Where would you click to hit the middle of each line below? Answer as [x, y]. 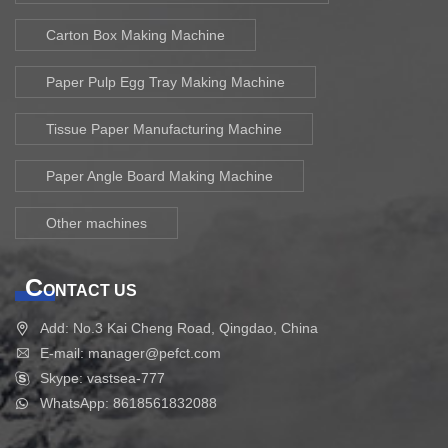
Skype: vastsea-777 [102, 378]
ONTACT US [90, 291]
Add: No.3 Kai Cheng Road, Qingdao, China [179, 328]
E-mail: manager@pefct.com [130, 353]
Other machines [96, 223]
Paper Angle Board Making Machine [159, 176]
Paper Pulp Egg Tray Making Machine [165, 82]
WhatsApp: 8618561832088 [128, 403]
